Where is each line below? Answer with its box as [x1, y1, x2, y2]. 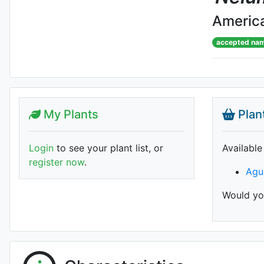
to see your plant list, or [54, 142, 163, 154]
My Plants [41, 107, 98, 121]
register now [29, 156, 84, 168]
